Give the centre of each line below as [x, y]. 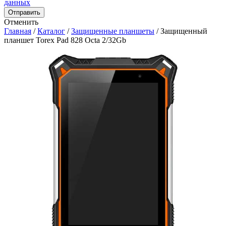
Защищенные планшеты [113, 31]
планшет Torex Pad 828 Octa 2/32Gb [65, 40]
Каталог [51, 31]
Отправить [24, 12]
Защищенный [184, 31]
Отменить [21, 22]
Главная [18, 31]
